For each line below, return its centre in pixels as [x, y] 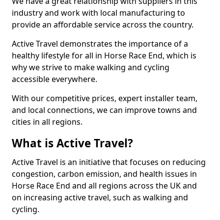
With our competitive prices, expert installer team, [105, 98]
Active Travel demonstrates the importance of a [100, 44]
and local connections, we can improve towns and [104, 110]
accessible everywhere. [55, 79]
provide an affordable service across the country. [103, 25]
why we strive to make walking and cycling [91, 67]
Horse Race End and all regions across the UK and [104, 186]
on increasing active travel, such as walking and [100, 197]
